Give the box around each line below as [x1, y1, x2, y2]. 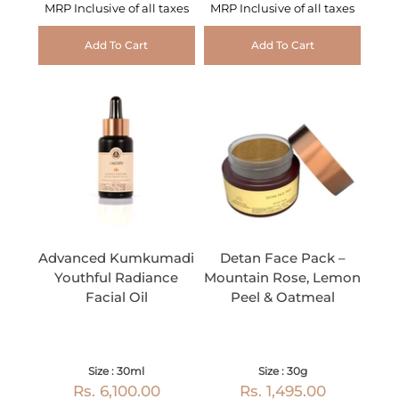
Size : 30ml [88, 364, 145, 379]
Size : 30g [257, 364, 307, 379]
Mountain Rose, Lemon [204, 269, 362, 287]
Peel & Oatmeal [230, 289, 335, 306]
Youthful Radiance [54, 269, 179, 287]
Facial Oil [85, 289, 148, 306]
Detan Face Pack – [219, 249, 346, 267]
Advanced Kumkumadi [38, 249, 195, 267]
